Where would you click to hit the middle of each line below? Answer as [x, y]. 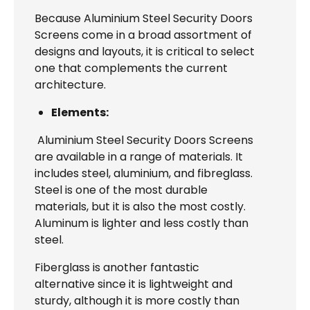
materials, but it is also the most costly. [140, 206]
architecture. [70, 84]
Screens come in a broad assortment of [143, 35]
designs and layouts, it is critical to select [145, 51]
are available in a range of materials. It [139, 156]
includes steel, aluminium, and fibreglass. [144, 173]
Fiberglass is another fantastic [117, 267]
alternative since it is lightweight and [134, 284]
